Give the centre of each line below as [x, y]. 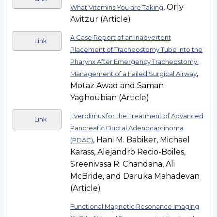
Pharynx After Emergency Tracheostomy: [134, 62]
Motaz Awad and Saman [117, 86]
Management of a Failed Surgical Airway [133, 74]
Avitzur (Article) [100, 19]
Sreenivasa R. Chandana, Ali [122, 164]
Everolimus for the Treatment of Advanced [137, 116]
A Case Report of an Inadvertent [120, 38]
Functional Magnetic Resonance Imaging [134, 207]
